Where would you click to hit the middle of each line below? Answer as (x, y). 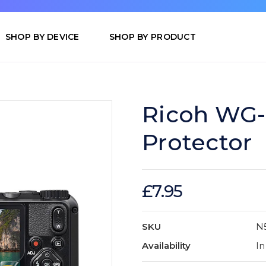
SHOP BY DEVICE (42, 37)
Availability (166, 246)
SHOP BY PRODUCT (152, 37)
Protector (197, 142)
